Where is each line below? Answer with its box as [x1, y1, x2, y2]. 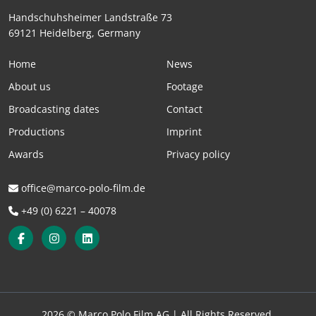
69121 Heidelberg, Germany [8, 26, 140, 40]
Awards [8, 147, 44, 162]
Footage [166, 80, 203, 94]
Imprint [166, 125, 202, 139]
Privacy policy [166, 147, 230, 162]
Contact [166, 102, 202, 116]
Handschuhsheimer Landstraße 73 [8, 11, 172, 25]
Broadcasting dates [8, 102, 99, 116]
